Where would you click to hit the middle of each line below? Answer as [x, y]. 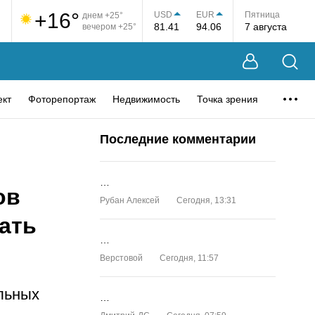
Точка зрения [227, 99]
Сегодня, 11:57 [189, 258]
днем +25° [103, 15]
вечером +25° [109, 27]
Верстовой [121, 258]
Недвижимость [146, 99]
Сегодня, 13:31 [206, 200]
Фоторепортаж [62, 99]
